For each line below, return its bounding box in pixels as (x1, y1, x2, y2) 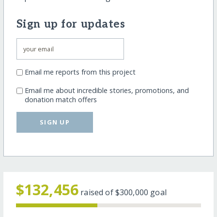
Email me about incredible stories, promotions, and (24, 86, 189, 95)
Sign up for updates (16, 17, 125, 31)
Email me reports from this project (24, 67, 136, 77)
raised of (80, 187, 115, 198)
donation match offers (24, 95, 97, 105)
